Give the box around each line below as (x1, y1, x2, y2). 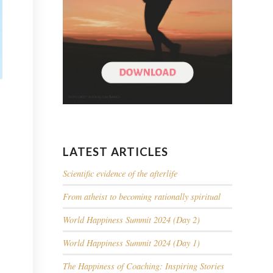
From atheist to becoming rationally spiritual (63, 191, 221, 203)
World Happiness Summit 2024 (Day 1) (63, 237, 200, 249)
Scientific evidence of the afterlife (63, 168, 178, 180)
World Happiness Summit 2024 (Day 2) (63, 214, 200, 226)
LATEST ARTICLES (63, 145, 169, 159)
